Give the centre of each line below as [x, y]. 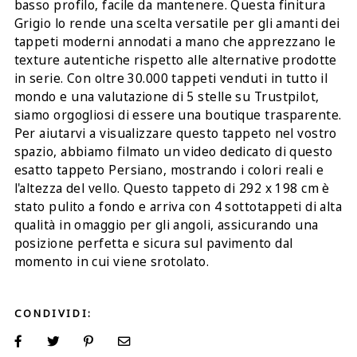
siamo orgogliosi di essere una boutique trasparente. [178, 115]
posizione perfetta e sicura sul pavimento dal [153, 243]
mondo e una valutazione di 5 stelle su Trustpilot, [167, 96]
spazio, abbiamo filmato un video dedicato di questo [173, 151]
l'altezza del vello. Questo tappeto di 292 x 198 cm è [172, 188]
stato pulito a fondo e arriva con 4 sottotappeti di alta [178, 206]
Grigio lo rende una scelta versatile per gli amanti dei [177, 23]
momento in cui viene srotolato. [112, 261]
